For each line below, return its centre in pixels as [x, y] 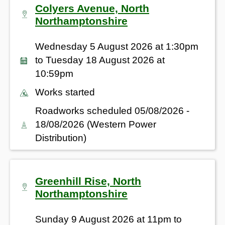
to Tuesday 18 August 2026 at [100, 60]
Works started [65, 92]
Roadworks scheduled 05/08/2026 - [112, 110]
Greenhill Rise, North [88, 181]
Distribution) [61, 138]
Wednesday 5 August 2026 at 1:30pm [117, 46]
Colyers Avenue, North [92, 8]
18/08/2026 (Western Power [96, 124]
